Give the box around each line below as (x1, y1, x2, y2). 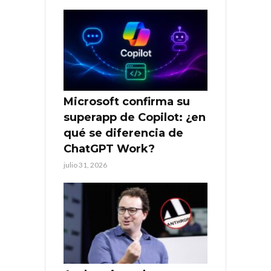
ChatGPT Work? (64, 142, 155, 156)
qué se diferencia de (64, 126, 183, 140)
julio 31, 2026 (64, 160, 107, 170)
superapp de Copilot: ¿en (64, 111, 206, 125)
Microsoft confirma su (64, 95, 190, 109)
